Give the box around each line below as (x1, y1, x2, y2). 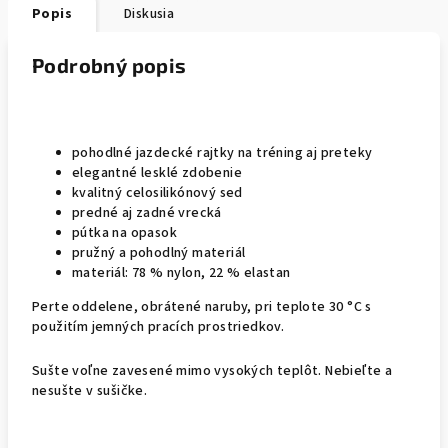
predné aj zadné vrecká (72, 203, 222, 223)
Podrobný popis (32, 53, 187, 77)
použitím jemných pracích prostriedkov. (32, 317, 285, 337)
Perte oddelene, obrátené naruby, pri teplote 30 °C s (32, 297, 372, 317)
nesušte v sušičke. (32, 381, 148, 401)
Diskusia (124, 4, 175, 24)
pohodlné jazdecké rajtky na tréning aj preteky (72, 143, 373, 163)
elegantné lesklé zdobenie (72, 163, 242, 183)
